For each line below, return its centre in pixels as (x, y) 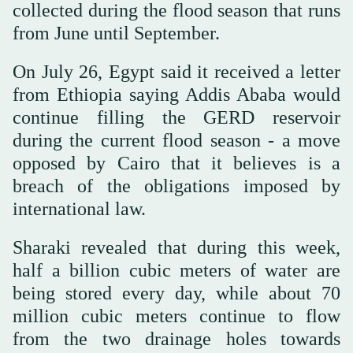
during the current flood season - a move (176, 140)
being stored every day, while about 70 (176, 293)
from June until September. (116, 33)
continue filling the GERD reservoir (176, 117)
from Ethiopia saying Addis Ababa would (176, 94)
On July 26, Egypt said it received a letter (176, 71)
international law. (79, 208)
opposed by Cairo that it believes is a (176, 163)
